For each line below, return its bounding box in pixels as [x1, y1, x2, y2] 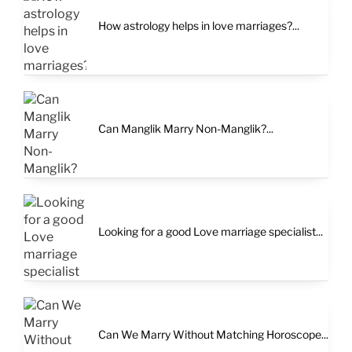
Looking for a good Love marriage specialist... [98, 224, 323, 238]
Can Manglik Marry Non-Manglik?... [98, 121, 273, 135]
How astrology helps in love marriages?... [98, 18, 299, 32]
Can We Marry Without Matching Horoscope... [98, 327, 328, 341]
